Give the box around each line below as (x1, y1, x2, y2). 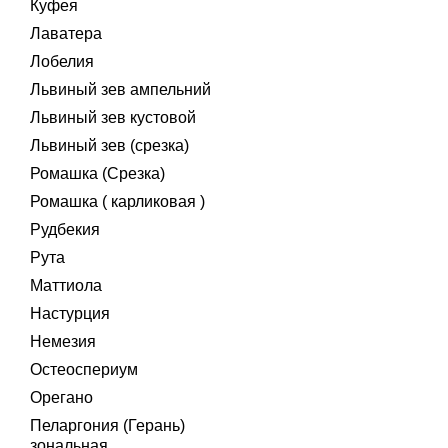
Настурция (30, 305, 110, 322)
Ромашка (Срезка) (30, 165, 165, 182)
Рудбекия (30, 221, 100, 238)
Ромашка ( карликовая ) (30, 193, 205, 210)
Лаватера (30, 25, 102, 42)
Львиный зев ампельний (30, 81, 211, 98)
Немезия (30, 333, 96, 350)
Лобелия (30, 53, 94, 70)
